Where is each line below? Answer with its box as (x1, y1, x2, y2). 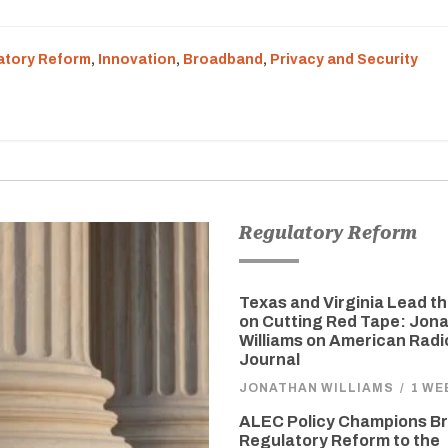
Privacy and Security (270, 52, 418, 67)
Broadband (183, 52, 263, 67)
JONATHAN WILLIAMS (239, 381, 394, 395)
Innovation (98, 52, 176, 67)
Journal (239, 351, 300, 368)
